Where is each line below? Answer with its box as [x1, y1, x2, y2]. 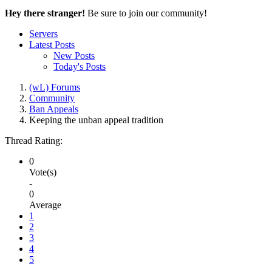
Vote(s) [29, 166, 56, 177]
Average [29, 199, 61, 210]
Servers [29, 28, 58, 39]
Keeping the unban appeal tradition [29, 114, 163, 125]
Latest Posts [29, 39, 75, 50]
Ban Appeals [29, 103, 78, 114]
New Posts [53, 50, 95, 61]
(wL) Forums [29, 81, 80, 92]
